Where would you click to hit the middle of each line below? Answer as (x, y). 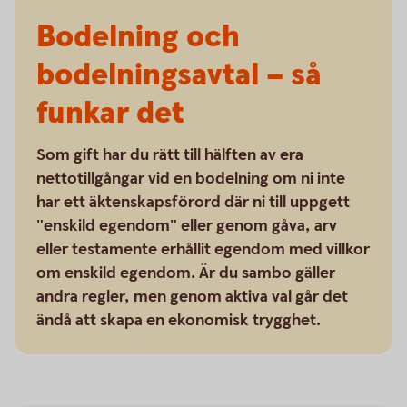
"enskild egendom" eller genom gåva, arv (187, 226)
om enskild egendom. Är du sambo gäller (186, 273)
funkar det (110, 114)
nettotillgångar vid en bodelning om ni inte (191, 179)
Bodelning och (138, 37)
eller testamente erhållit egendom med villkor (203, 249)
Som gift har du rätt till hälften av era (170, 155)
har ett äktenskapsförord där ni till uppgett (193, 202)
